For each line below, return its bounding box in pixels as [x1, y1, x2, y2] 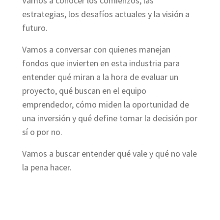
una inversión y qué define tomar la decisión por [22, 112, 197, 124]
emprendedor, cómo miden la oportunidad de [22, 99, 189, 110]
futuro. [22, 22, 48, 34]
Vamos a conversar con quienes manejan [22, 44, 170, 55]
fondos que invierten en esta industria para [22, 57, 180, 69]
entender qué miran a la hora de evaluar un [22, 71, 178, 83]
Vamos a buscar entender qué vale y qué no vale [22, 148, 197, 160]
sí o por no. [22, 126, 62, 138]
